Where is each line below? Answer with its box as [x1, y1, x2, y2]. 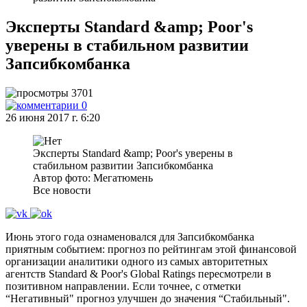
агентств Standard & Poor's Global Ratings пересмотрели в [5, 268, 271, 280]
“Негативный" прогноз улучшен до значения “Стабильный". [5, 293, 290, 304]
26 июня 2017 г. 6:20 [5, 112, 100, 123]
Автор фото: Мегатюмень [33, 172, 153, 184]
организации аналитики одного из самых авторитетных [5, 256, 268, 267]
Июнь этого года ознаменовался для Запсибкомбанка [5, 231, 254, 243]
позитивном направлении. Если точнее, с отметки [5, 280, 241, 292]
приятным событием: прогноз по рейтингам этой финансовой [5, 243, 297, 255]
